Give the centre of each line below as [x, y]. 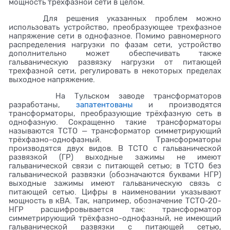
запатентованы [104, 104]
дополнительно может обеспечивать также [115, 53]
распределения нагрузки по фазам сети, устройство [115, 44]
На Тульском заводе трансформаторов [115, 96]
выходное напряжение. [52, 79]
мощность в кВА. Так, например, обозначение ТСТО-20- [115, 200]
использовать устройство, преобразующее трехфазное [115, 27]
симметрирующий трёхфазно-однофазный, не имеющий [115, 218]
